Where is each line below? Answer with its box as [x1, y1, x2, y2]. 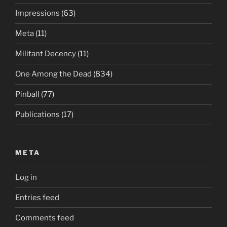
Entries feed [15, 193, 59, 202]
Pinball [15, 90, 40, 99]
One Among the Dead [15, 69, 92, 79]
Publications [15, 110, 60, 119]
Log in [15, 172, 37, 182]
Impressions [15, 9, 60, 18]
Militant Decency [15, 49, 76, 58]
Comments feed [15, 213, 74, 222]
